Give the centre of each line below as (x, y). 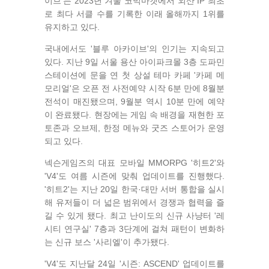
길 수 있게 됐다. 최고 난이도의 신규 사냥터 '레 (134, 216)
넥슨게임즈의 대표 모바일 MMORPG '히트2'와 (134, 163)
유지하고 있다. (72, 27)
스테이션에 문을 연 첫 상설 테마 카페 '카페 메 (134, 75)
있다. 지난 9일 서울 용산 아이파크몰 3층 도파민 (134, 62)
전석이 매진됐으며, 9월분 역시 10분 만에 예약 (134, 102)
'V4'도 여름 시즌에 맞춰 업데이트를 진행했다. (134, 176)
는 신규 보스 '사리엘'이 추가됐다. (107, 242)
